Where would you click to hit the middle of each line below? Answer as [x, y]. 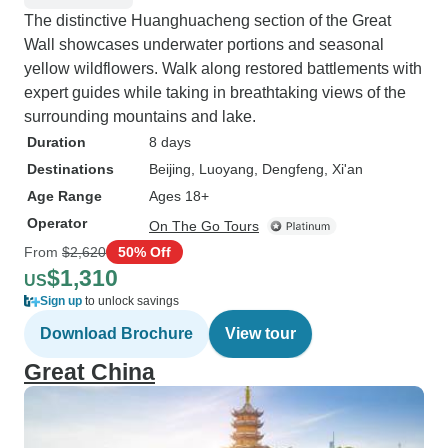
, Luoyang [222, 169]
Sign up [61, 301]
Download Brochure [116, 333]
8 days [170, 142]
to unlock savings [130, 301]
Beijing [170, 169]
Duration [56, 142]
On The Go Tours [204, 226]
